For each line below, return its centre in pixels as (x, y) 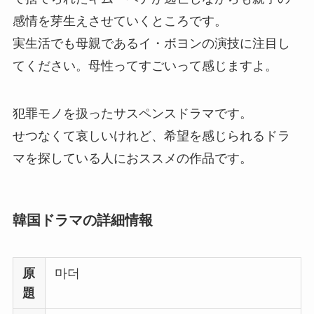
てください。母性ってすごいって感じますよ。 (145, 66)
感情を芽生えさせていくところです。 (120, 21)
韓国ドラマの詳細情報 (82, 220)
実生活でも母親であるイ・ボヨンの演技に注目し (151, 43)
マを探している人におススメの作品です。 (132, 158)
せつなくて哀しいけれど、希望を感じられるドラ (151, 136)
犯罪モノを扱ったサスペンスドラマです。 (132, 113)
